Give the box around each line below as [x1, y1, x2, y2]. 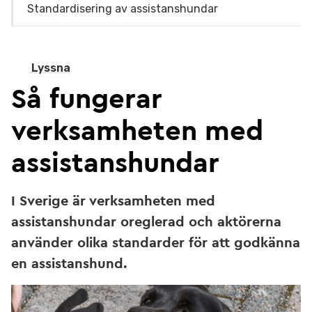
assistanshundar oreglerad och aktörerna [11, 215, 281, 229]
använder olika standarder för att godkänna [11, 236, 300, 250]
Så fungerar [11, 86, 162, 114]
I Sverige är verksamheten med [11, 194, 215, 208]
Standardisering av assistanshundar [27, 2, 218, 15]
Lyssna [31, 61, 70, 75]
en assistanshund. [11, 257, 127, 271]
